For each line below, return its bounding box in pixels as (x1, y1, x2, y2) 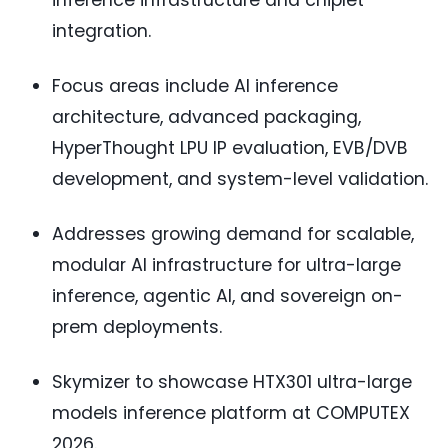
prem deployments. (52, 315, 222, 340)
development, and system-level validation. (52, 167, 428, 192)
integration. (52, 19, 151, 44)
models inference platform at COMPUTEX (52, 401, 410, 426)
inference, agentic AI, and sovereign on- (52, 284, 403, 309)
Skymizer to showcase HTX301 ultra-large (52, 370, 412, 395)
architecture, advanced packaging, (52, 105, 361, 130)
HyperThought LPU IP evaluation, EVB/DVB (52, 136, 408, 161)
